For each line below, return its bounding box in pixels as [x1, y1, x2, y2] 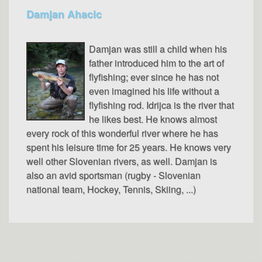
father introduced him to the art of [89, 56, 224, 70]
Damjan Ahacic [26, 6, 102, 22]
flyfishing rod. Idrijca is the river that [89, 98, 234, 112]
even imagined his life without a [89, 84, 219, 98]
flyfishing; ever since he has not [89, 70, 219, 84]
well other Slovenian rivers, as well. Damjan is [26, 154, 217, 168]
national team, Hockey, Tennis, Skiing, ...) [26, 182, 196, 196]
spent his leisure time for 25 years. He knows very [26, 140, 231, 154]
